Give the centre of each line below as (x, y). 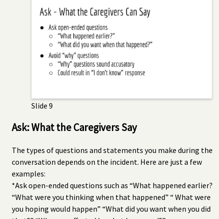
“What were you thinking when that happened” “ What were (111, 197)
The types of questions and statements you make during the (112, 150)
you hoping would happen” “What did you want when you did (111, 208)
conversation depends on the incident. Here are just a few (107, 162)
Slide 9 (42, 105)
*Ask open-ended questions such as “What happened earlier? (112, 185)
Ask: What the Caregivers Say (74, 127)
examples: (29, 173)
